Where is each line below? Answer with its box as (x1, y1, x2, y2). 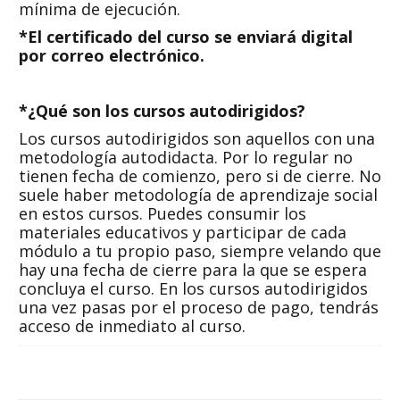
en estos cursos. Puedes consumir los (19, 203, 306, 224)
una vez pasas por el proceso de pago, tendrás (19, 296, 379, 318)
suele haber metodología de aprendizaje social (19, 184, 378, 205)
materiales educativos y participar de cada (19, 221, 346, 243)
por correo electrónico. (19, 45, 204, 66)
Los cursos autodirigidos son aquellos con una (19, 128, 375, 149)
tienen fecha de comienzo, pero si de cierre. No (19, 165, 381, 187)
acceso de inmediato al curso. (19, 315, 246, 337)
